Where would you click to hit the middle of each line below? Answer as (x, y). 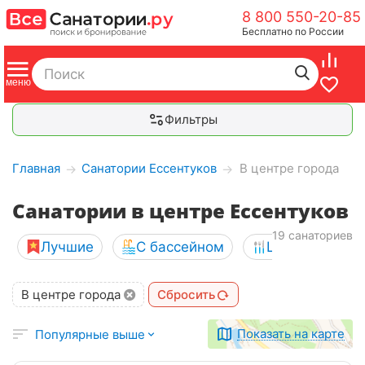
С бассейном (180, 247)
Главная (36, 168)
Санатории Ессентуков (149, 168)
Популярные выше (90, 334)
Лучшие (67, 247)
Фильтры (191, 119)
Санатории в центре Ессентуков (180, 211)
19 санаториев (312, 235)
